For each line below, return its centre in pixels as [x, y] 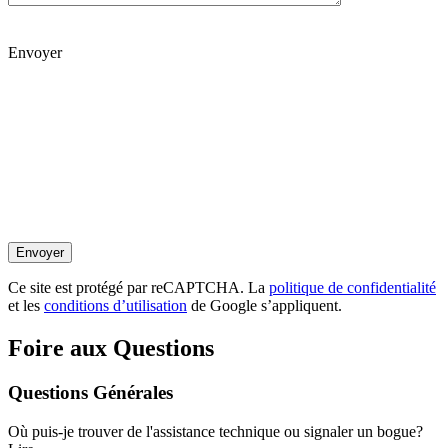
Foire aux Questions [111, 348]
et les [26, 306]
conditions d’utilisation [115, 306]
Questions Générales [90, 393]
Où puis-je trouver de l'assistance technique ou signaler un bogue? [215, 431]
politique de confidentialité [352, 288]
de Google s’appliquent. [264, 306]
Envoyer [35, 53]
